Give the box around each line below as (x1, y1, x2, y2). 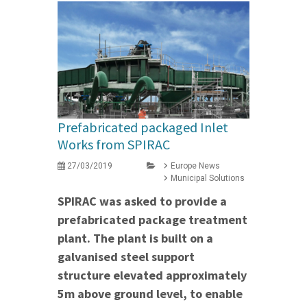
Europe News (171, 161, 220, 171)
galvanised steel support (58, 249, 195, 265)
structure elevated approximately (58, 267, 247, 284)
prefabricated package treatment (58, 212, 247, 228)
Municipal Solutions (171, 173, 245, 184)
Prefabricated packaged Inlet (58, 119, 228, 136)
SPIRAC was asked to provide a (58, 193, 227, 210)
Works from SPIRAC (58, 136, 170, 153)
